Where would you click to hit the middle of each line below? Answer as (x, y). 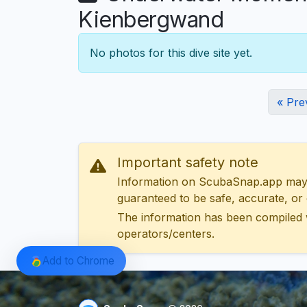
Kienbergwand (151, 20)
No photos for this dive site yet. (171, 53)
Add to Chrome (78, 260)
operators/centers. (166, 234)
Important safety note (188, 163)
